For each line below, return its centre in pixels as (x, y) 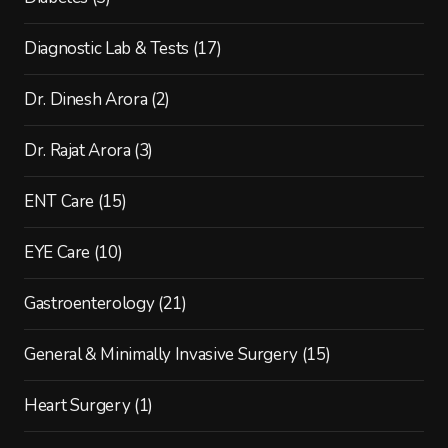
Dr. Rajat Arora (77, 150)
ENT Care (59, 201)
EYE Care (57, 252)
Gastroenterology (89, 303)
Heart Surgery (77, 405)
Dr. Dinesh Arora (85, 99)
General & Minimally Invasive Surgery (160, 354)
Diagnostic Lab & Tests (106, 48)
